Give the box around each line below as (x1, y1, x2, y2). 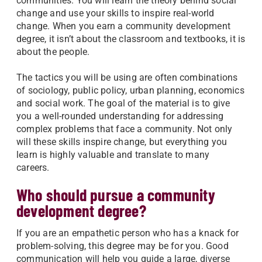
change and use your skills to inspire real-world (16, 8, 215, 19)
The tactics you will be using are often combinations (16, 72, 238, 83)
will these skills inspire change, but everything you (16, 136, 227, 147)
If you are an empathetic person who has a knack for (16, 227, 239, 239)
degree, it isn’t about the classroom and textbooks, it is (16, 33, 246, 44)
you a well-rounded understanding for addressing (16, 111, 224, 122)
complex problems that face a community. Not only (16, 123, 233, 135)
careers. (16, 162, 54, 173)
